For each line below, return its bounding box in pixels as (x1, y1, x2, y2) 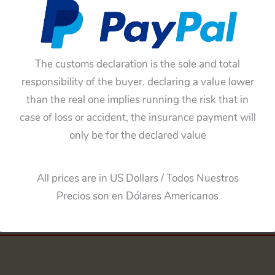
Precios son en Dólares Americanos (56, 189, 219, 204)
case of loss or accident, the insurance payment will (19, 110, 256, 125)
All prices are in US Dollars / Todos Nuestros (36, 171, 239, 186)
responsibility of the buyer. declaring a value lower (21, 75, 254, 90)
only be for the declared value (69, 128, 206, 143)
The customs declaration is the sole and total (35, 57, 240, 72)
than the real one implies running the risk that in (26, 93, 249, 107)
